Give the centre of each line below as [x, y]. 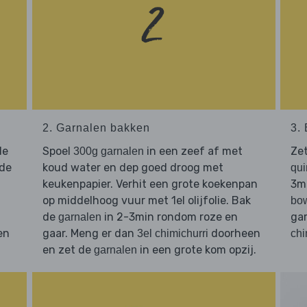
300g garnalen [108, 151]
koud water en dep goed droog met [133, 168]
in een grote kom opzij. [196, 250]
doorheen [234, 234]
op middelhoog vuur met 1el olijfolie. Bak [146, 201]
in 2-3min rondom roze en [169, 217]
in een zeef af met [193, 151]
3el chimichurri [172, 234]
